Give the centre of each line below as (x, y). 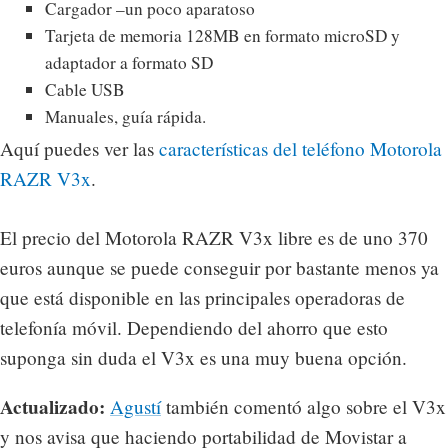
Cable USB (84, 89)
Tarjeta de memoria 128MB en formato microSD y (222, 35)
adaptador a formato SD (128, 62)
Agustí (135, 406)
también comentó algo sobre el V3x (303, 406)
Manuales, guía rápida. (125, 116)
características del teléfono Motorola (300, 148)
